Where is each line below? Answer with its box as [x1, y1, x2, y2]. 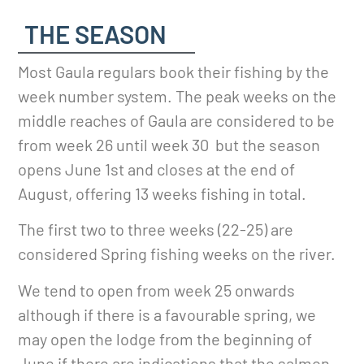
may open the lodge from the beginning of [18, 328, 313, 349]
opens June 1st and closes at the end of [18, 158, 296, 179]
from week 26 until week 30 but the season [18, 134, 321, 154]
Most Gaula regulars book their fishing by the [18, 61, 330, 81]
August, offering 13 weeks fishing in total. [18, 183, 307, 203]
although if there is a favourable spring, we [18, 304, 317, 324]
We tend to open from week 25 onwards [18, 279, 296, 300]
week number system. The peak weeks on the [18, 85, 337, 106]
